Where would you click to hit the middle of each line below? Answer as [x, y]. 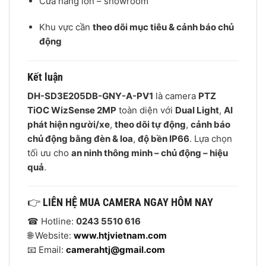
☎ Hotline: [52, 221]
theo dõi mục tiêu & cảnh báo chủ [163, 27]
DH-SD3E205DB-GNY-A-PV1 [90, 96]
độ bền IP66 [164, 138]
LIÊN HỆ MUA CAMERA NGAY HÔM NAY [128, 202]
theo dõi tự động [150, 124]
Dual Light [197, 110]
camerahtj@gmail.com [115, 250]
